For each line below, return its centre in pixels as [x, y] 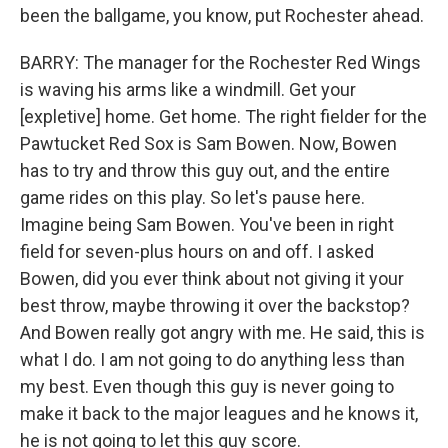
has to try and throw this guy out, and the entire [205, 170]
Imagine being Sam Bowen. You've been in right [207, 224]
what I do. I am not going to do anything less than [212, 359]
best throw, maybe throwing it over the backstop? [215, 305]
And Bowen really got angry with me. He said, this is [222, 332]
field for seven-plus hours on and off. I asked [197, 251]
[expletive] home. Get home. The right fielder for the [223, 116]
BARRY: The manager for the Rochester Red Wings [220, 62]
